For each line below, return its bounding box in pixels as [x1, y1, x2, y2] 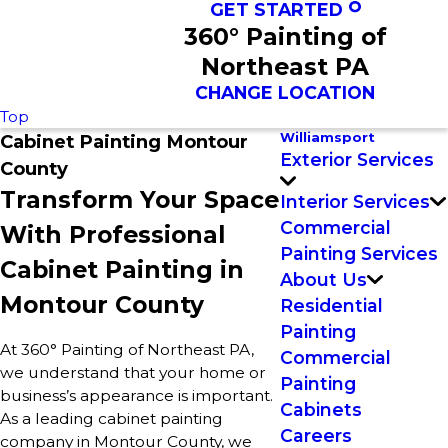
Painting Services [280, 242, 438, 264]
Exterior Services [280, 149, 434, 170]
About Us [280, 268, 367, 290]
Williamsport [280, 129, 375, 145]
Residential [280, 294, 383, 316]
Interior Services [280, 190, 430, 212]
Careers [280, 424, 352, 446]
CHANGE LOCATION [195, 82, 376, 103]
